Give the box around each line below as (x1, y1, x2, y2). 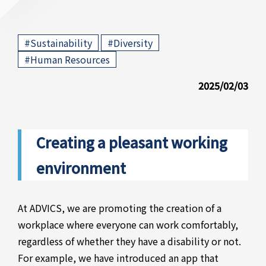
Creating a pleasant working (36, 132, 227, 153)
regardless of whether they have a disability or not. (18, 234, 241, 248)
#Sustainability (24, 36, 92, 50)
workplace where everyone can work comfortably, (18, 217, 238, 232)
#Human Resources (24, 52, 110, 66)
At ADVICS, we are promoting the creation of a (18, 201, 221, 215)
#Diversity (107, 36, 153, 50)
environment (36, 157, 126, 178)
